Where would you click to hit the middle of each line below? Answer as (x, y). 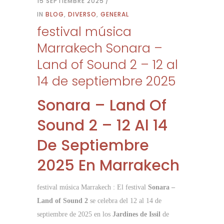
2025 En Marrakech (108, 166)
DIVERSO (82, 14)
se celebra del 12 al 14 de (125, 201)
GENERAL (115, 14)
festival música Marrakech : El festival (92, 187)
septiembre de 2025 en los (75, 214)
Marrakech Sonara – (100, 48)
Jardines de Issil (136, 214)
